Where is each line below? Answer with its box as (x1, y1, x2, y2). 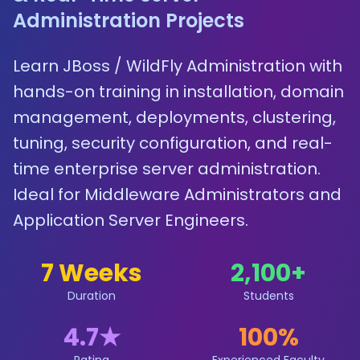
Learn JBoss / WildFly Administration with (13, 55, 342, 77)
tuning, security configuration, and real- (13, 132, 333, 154)
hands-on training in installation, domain (13, 80, 344, 103)
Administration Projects (13, 7, 244, 34)
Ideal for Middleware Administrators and (13, 183, 342, 206)
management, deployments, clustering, (13, 106, 336, 129)
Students (243, 288, 294, 304)
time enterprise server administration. (13, 157, 321, 180)
